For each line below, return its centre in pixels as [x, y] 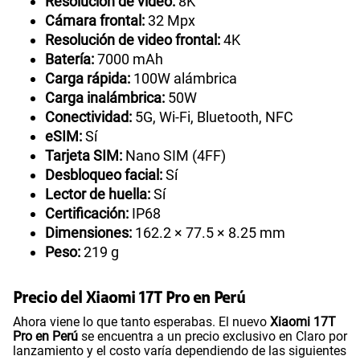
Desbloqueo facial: [104, 175]
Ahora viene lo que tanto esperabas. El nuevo [141, 322]
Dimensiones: [88, 233]
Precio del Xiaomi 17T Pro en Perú [129, 299]
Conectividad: [88, 117]
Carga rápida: [88, 79]
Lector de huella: [98, 194]
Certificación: [87, 214]
